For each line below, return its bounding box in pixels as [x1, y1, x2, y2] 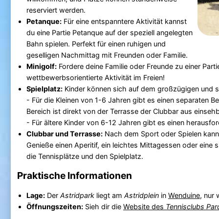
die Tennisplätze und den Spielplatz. [26, 152, 143, 160]
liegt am [94, 191, 124, 199]
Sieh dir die [83, 202, 123, 211]
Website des [123, 202, 166, 211]
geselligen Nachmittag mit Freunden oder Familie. [26, 50, 188, 59]
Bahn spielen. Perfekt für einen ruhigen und [26, 39, 166, 48]
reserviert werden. [26, 5, 86, 14]
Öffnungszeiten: [26, 202, 83, 211]
